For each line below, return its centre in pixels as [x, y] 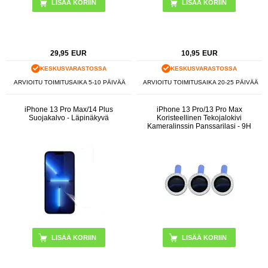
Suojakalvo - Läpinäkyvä [68, 118]
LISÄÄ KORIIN [205, 237]
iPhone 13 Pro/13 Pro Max [199, 109]
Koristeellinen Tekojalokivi [200, 118]
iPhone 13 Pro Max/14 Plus [68, 109]
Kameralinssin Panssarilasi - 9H [200, 126]
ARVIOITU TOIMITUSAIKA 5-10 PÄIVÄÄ [70, 83]
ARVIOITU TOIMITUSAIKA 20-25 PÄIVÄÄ [200, 83]
